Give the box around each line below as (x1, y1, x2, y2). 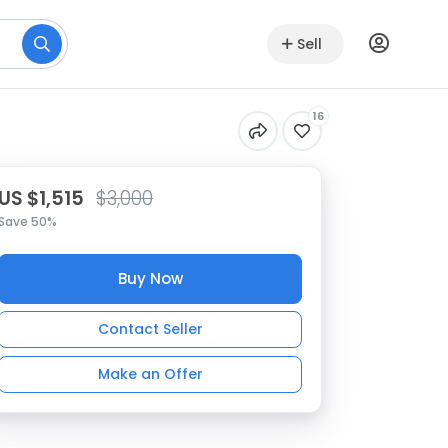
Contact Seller (97, 319, 203, 340)
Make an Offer (97, 363, 203, 384)
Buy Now (117, 267, 183, 289)
